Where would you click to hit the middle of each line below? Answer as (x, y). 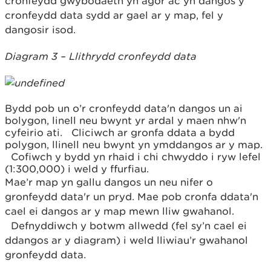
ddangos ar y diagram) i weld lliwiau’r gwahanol (126, 240)
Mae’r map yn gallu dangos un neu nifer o (109, 182)
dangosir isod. (40, 30)
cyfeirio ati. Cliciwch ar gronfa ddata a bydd (120, 132)
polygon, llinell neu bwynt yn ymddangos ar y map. (134, 145)
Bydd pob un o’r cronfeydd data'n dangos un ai (124, 108)
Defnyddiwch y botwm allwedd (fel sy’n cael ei (126, 226)
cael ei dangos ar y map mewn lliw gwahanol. (119, 211)
